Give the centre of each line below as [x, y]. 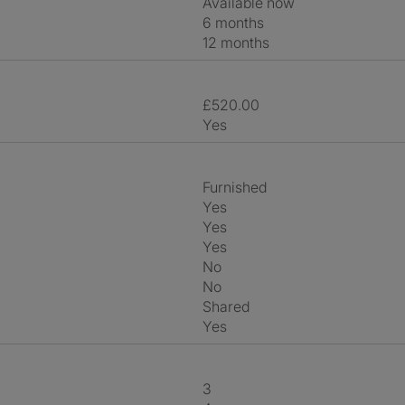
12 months [239, 42]
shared [231, 306]
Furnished [238, 187]
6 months [238, 23]
